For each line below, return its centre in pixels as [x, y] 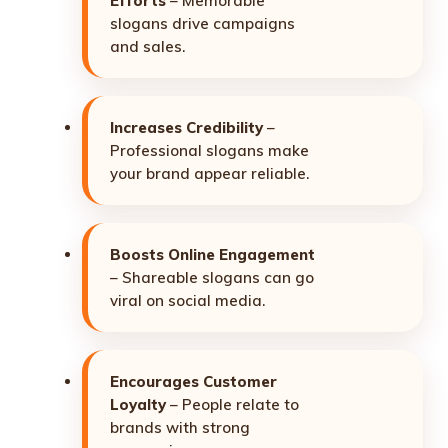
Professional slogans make [209, 151]
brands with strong [180, 428]
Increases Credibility [186, 128]
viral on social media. [187, 301]
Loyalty [138, 405]
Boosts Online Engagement [212, 255]
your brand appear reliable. [209, 174]
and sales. [147, 47]
